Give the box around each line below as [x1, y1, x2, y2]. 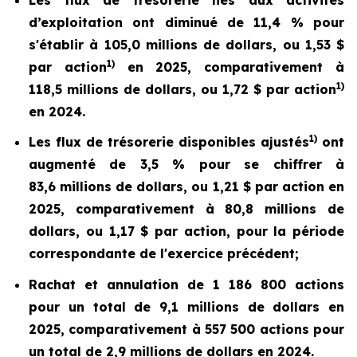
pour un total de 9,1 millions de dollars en [29, 298, 344, 315]
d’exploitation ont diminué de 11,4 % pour [29, 14, 344, 30]
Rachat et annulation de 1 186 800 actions [29, 276, 344, 292]
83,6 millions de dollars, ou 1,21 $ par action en [29, 178, 344, 195]
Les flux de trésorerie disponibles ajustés [29, 134, 309, 151]
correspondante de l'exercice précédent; [29, 245, 299, 262]
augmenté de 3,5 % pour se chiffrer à [29, 156, 344, 173]
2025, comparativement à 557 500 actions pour [29, 320, 344, 337]
